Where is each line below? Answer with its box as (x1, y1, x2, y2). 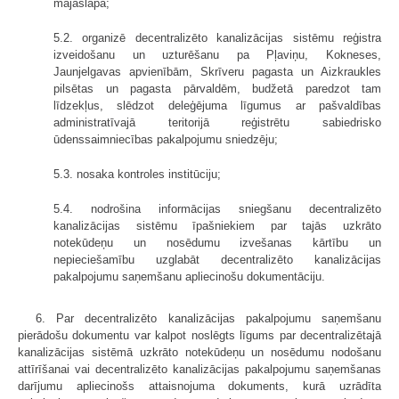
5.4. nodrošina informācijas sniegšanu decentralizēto (53, 201, 381, 216)
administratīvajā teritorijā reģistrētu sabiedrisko (53, 115, 381, 129)
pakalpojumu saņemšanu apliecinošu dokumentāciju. (53, 269, 325, 283)
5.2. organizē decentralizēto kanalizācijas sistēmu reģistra (53, 30, 381, 45)
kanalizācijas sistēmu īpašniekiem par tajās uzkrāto (53, 218, 381, 232)
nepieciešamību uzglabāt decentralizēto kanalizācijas (53, 252, 381, 266)
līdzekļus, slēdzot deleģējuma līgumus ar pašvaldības (53, 98, 381, 112)
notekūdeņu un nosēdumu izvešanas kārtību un (53, 235, 381, 249)
